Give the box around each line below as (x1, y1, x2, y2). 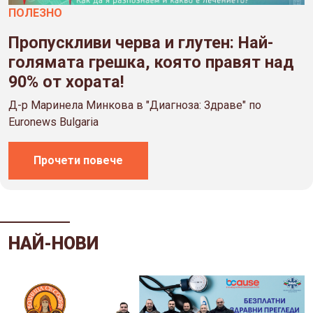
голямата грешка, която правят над (8, 52, 294, 73)
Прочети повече (34, 154, 123, 168)
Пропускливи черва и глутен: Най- (8, 33, 273, 53)
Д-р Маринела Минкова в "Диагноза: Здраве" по (8, 99, 261, 112)
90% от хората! (8, 72, 124, 92)
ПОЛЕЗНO (8, 6, 62, 20)
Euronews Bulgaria (8, 115, 99, 129)
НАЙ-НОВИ (8, 233, 99, 254)
